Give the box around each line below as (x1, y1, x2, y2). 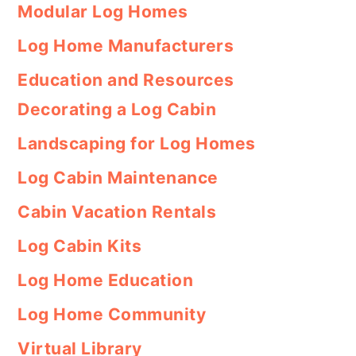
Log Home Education (17, 269, 194, 290)
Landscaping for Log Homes (17, 133, 256, 153)
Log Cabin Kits (17, 235, 142, 256)
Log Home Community (17, 304, 207, 324)
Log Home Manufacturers (17, 35, 234, 56)
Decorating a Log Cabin (17, 99, 217, 119)
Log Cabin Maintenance (17, 167, 219, 188)
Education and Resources (17, 69, 234, 90)
